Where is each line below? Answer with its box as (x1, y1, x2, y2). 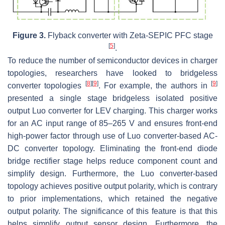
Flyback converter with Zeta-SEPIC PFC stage (45, 31, 213, 40)
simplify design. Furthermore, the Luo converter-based (8, 169, 217, 178)
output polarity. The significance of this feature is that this (8, 206, 217, 215)
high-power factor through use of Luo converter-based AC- (8, 131, 217, 140)
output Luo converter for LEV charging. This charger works (8, 106, 217, 115)
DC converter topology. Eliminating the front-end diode (8, 144, 217, 153)
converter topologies (8, 81, 85, 90)
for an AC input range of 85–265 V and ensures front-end (8, 119, 217, 128)
